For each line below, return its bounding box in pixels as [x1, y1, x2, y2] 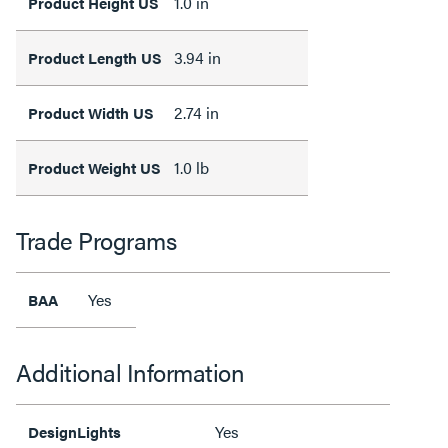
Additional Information [16, 354, 244, 389]
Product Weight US [28, 156, 161, 178]
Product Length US [28, 46, 162, 68]
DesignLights [28, 420, 121, 442]
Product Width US [28, 101, 154, 123]
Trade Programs [16, 222, 176, 257]
